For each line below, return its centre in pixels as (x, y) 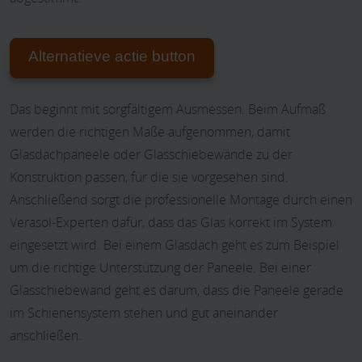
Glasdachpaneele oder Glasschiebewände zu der (151, 154)
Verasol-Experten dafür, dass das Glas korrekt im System (171, 222)
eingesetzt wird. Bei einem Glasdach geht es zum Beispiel (175, 244)
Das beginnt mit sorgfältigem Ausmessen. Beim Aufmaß (168, 109)
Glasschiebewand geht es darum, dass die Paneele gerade (177, 290)
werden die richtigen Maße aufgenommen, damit (150, 131)
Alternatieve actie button (112, 56)
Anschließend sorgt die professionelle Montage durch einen (181, 199)
